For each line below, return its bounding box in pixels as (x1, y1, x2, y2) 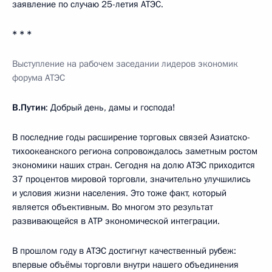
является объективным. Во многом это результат (12, 200, 213, 213)
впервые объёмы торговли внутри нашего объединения (12, 258, 239, 271)
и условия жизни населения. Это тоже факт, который (12, 186, 226, 199)
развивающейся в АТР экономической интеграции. (12, 214, 220, 227)
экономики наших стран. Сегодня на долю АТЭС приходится (12, 158, 255, 171)
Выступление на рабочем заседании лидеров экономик (12, 57, 238, 70)
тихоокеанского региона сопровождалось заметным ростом (12, 144, 257, 157)
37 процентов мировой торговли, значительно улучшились (12, 172, 251, 185)
